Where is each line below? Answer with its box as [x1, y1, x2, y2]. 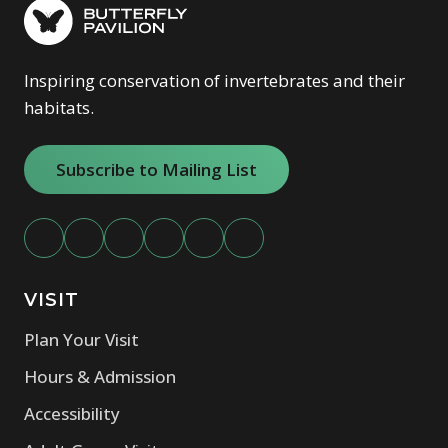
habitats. [24, 95, 94, 119]
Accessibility [24, 401, 120, 425]
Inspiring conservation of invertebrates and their [24, 68, 405, 92]
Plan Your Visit [24, 327, 139, 351]
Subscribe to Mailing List [56, 157, 257, 181]
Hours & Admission [24, 364, 176, 388]
